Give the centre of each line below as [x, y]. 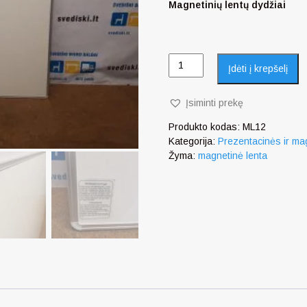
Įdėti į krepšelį [258, 69]
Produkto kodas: [206, 127]
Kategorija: [194, 142]
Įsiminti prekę [215, 103]
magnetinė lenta [233, 156]
